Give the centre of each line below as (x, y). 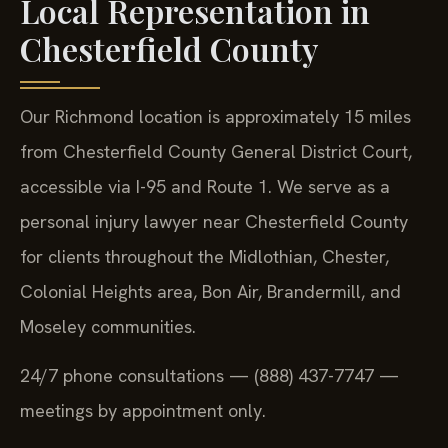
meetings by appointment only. (143, 411)
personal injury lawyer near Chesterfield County (214, 221)
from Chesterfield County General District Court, (216, 151)
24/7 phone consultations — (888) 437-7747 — (209, 376)
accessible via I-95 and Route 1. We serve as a (205, 186)
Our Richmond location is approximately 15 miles (215, 116)
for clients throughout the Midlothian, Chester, (204, 256)
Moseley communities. (108, 326)
